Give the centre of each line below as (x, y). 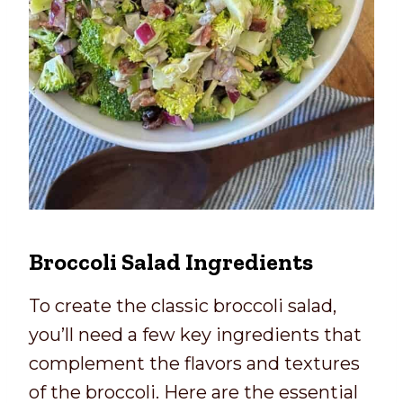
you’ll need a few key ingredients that (195, 334)
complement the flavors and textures (194, 363)
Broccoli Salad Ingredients (171, 261)
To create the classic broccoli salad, (183, 305)
